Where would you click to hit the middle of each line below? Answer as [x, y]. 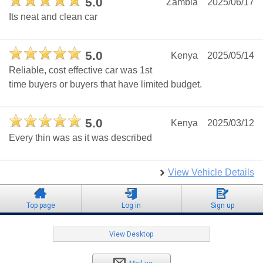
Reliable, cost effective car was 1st [80, 70]
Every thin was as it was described [80, 138]
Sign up [222, 206]
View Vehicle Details [211, 173]
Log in [131, 206]
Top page [41, 206]
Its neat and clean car [53, 17]
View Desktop [131, 235]
